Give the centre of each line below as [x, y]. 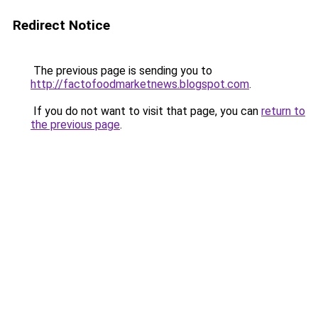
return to [283, 111]
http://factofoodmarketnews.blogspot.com [140, 84]
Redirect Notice [61, 25]
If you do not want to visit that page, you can [146, 111]
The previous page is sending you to [121, 71]
